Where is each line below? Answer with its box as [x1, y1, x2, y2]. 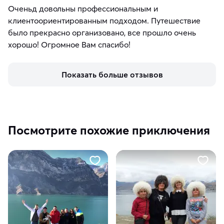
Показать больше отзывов [61, 69, 163, 79]
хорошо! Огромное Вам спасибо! [8, 39, 130, 49]
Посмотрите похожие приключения [8, 122, 210, 137]
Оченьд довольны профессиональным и [8, 3, 158, 13]
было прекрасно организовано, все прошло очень [8, 27, 196, 37]
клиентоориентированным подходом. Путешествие [8, 15, 200, 25]
